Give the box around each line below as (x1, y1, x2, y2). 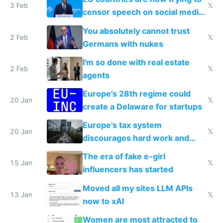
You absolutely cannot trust (82, 25, 190, 36)
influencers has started (82, 164, 173, 175)
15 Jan (10, 159, 32, 167)
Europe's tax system (82, 120, 162, 130)
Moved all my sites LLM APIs (82, 183, 193, 193)
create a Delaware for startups (82, 101, 202, 111)
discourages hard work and (82, 133, 189, 143)
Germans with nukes (82, 38, 163, 49)
